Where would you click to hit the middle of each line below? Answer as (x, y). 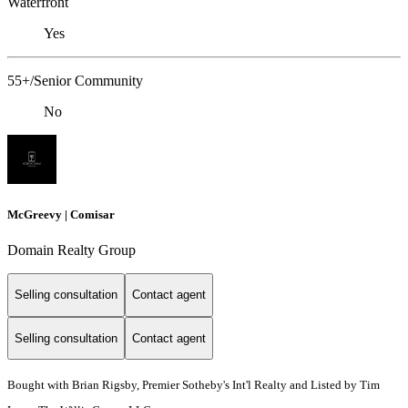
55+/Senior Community (75, 80)
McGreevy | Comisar (61, 214)
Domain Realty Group (71, 250)
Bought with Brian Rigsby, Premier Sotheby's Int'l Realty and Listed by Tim (194, 385)
